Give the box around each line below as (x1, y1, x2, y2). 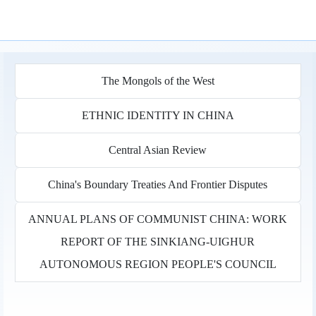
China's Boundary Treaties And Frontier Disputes (48, 178, 268, 190)
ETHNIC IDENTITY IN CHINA (81, 109, 234, 121)
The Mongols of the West (101, 74, 214, 87)
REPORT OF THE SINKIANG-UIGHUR (61, 235, 255, 248)
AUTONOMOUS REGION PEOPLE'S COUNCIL (39, 257, 276, 270)
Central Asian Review (109, 143, 207, 156)
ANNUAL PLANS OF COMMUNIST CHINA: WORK (28, 212, 288, 225)
